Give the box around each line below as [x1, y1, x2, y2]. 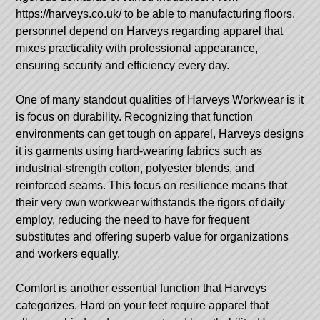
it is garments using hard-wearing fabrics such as [16, 144, 263, 157]
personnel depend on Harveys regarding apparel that [16, 24, 284, 37]
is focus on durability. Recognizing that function [16, 110, 254, 123]
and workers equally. [16, 247, 121, 260]
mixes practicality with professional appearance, [16, 41, 259, 54]
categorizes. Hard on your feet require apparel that [16, 299, 269, 311]
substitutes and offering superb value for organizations [16, 230, 289, 243]
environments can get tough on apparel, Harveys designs [16, 127, 304, 140]
